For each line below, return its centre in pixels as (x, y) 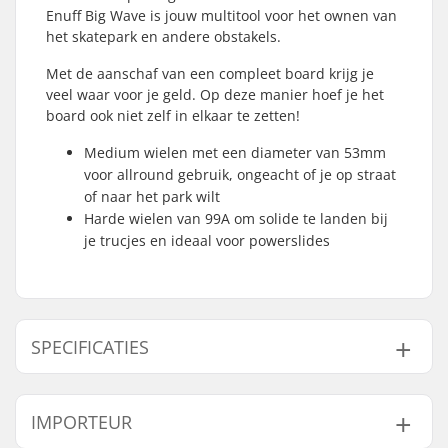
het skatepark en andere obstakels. (163, 36)
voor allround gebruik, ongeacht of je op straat (240, 174)
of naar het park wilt (152, 196)
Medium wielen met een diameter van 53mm (235, 152)
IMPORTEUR (81, 422)
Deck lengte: (102, 422)
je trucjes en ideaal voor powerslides (207, 240)
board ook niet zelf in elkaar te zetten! (173, 115)
